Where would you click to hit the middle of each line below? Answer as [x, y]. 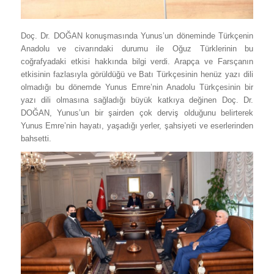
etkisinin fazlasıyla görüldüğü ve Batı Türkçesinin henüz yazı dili [137, 74]
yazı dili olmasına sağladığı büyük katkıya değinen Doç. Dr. [137, 100]
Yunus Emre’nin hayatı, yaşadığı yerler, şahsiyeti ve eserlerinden [137, 125]
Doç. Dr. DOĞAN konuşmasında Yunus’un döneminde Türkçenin [137, 35]
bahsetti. [36, 138]
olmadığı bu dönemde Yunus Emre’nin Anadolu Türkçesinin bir [137, 87]
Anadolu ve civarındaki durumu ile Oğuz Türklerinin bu [137, 48]
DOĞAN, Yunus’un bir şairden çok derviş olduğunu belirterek [137, 113]
